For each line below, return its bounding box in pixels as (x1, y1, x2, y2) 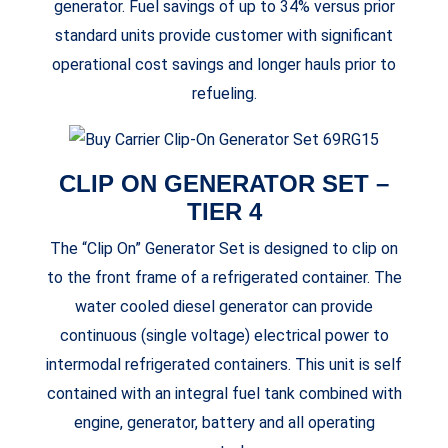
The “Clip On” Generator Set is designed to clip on (50, 238, 398, 258)
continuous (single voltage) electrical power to (59, 325, 389, 345)
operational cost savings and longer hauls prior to (52, 54, 396, 74)
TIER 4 (186, 197, 262, 225)
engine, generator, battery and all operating (73, 412, 375, 432)
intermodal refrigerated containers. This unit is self (46, 354, 402, 374)
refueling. (191, 83, 257, 103)
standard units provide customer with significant (55, 25, 393, 45)
